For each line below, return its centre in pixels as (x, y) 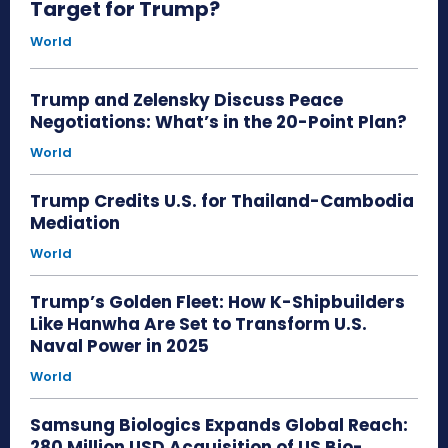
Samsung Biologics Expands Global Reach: (219, 424)
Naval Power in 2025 (119, 345)
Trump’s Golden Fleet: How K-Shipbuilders (217, 301)
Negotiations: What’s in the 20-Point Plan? (218, 121)
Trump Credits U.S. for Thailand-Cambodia (222, 200)
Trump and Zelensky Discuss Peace (186, 99)
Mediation (75, 222)
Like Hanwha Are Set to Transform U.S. (198, 323)
